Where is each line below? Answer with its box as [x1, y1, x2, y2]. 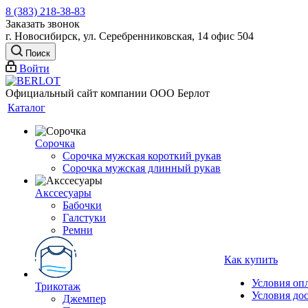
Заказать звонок [5, 18, 80, 30]
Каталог [8, 102, 45, 113]
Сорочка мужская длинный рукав [63, 162, 221, 174]
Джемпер [63, 293, 106, 305]
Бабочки [63, 199, 102, 211]
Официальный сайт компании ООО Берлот [5, 87, 210, 99]
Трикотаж [35, 280, 80, 292]
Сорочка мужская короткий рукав [63, 150, 221, 162]
